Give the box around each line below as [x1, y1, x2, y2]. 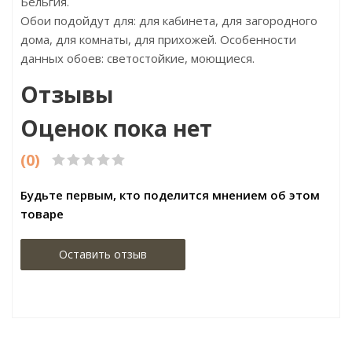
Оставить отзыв [59, 247, 147, 262]
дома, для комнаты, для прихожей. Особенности [20, 31, 296, 47]
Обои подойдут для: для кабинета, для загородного [20, 13, 317, 28]
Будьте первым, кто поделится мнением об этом [20, 187, 320, 203]
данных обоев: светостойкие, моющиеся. [20, 50, 255, 66]
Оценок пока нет [20, 113, 212, 143]
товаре [20, 206, 64, 222]
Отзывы [20, 79, 113, 109]
